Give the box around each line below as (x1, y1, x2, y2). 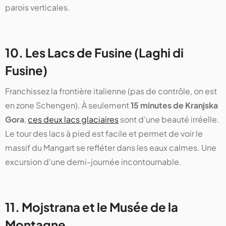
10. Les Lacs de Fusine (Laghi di (5, 44, 184, 60)
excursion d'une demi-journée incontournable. (5, 156, 182, 167)
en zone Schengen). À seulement (5, 99, 131, 110)
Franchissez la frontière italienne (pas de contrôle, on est (5, 85, 217, 96)
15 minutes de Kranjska (131, 99, 218, 110)
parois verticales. (5, 2, 70, 13)
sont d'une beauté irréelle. (119, 114, 219, 125)
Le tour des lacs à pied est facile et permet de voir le (5, 128, 203, 139)
